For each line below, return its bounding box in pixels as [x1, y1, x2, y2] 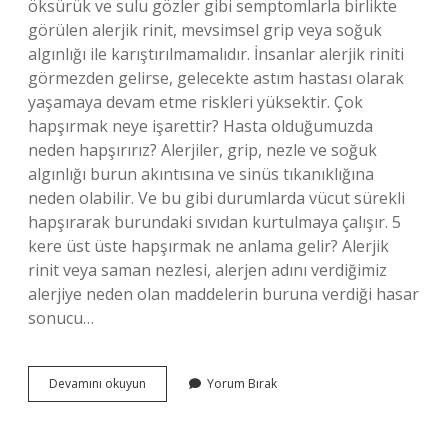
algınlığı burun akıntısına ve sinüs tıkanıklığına [28, 163, 374, 185]
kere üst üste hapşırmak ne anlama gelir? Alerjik [28, 235, 389, 257]
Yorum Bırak [207, 375, 277, 392]
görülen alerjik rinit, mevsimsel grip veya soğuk [28, 19, 382, 41]
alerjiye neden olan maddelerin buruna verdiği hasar [28, 283, 419, 305]
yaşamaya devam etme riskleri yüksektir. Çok [28, 91, 363, 113]
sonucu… [28, 307, 94, 329]
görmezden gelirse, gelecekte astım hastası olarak [28, 67, 404, 89]
